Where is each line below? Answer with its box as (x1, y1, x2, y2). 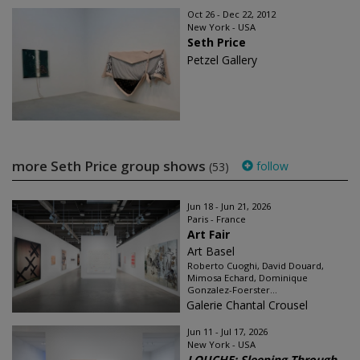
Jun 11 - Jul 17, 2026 (187, 325, 268, 338)
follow (253, 158, 288, 174)
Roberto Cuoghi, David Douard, (187, 260, 324, 272)
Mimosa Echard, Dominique (187, 272, 308, 284)
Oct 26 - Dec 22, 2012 (187, 8, 276, 21)
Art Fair (187, 227, 230, 243)
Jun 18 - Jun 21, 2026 (187, 200, 271, 213)
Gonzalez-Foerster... (187, 284, 277, 297)
